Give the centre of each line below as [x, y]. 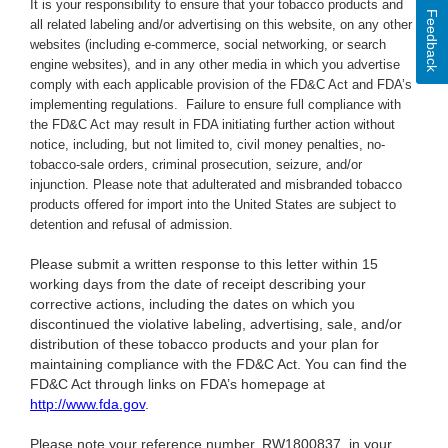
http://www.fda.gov [87, 404]
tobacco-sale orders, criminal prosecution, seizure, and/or [196, 165]
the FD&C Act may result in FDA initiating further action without [212, 125]
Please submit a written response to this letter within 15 [204, 264]
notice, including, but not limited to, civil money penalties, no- [207, 145]
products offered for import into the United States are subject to [213, 205]
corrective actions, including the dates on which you [192, 304]
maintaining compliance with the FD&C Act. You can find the [218, 364]
